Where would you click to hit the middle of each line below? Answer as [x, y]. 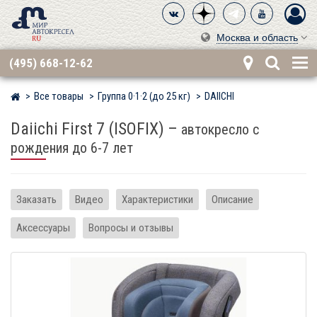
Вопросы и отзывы [131, 227]
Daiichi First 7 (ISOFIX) [87, 129]
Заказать [36, 199]
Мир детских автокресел [77, 97]
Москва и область [257, 38]
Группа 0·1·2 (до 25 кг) [144, 97]
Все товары [59, 97]
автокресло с [220, 130]
